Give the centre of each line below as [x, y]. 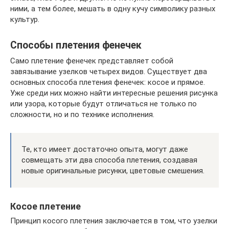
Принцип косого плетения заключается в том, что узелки [114, 221]
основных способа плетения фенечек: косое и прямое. [108, 82]
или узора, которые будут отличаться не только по [104, 104]
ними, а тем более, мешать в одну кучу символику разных [113, 8]
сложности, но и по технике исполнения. [82, 114]
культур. [25, 19]
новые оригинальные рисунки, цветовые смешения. [113, 170]
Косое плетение [45, 206]
